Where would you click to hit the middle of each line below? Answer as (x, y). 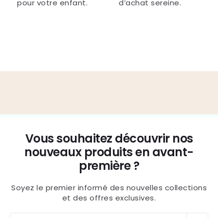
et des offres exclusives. (109, 198)
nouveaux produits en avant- (109, 152)
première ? (109, 166)
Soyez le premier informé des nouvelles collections (109, 188)
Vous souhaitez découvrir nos (109, 138)
